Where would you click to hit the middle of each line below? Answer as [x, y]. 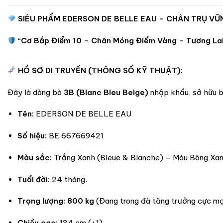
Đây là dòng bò [36, 92]
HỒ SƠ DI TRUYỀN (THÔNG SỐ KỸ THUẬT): [101, 70]
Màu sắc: [34, 157]
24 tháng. [68, 179]
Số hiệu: [32, 136]
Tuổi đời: [33, 179]
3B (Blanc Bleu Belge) [106, 92]
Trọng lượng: [41, 201]
